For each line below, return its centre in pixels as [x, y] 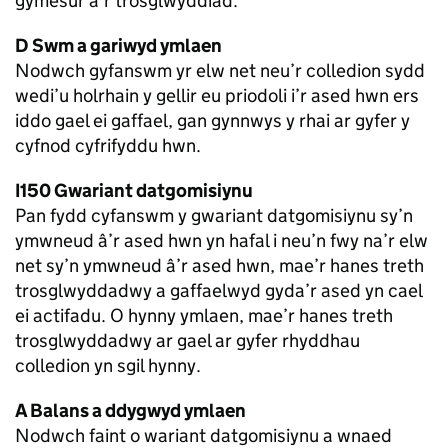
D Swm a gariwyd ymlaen [118, 46]
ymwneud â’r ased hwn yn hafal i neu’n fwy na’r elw [221, 241]
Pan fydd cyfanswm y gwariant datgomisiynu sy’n [214, 216]
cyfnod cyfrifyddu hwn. [108, 146]
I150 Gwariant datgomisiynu [134, 191]
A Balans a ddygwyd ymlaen [130, 411]
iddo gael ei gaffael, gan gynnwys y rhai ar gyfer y [212, 121]
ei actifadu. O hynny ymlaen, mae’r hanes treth [204, 316]
